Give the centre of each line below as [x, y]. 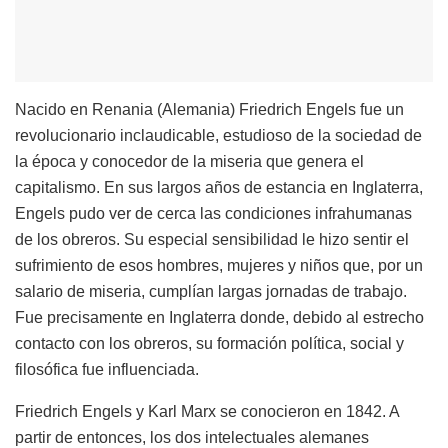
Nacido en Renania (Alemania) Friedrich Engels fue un [209, 109]
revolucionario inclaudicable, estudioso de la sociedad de [218, 135]
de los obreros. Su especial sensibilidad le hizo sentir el [212, 239]
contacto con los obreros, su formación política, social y [209, 343]
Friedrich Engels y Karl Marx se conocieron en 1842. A [207, 411]
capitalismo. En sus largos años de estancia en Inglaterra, [219, 187]
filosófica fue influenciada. [107, 369]
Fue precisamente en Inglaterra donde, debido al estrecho [219, 317]
